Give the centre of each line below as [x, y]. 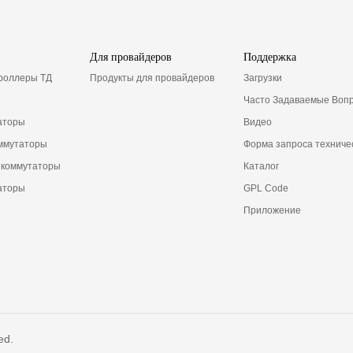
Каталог [261, 166]
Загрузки [262, 78]
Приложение [272, 210]
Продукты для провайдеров [152, 78]
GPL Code [266, 188]
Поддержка [269, 57]
